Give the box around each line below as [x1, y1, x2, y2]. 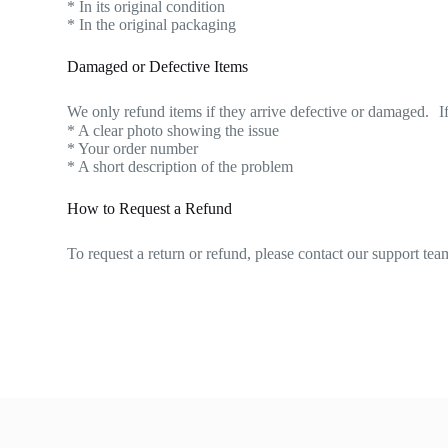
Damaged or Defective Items [67, 58, 249, 75]
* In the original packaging [67, 16, 237, 33]
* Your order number [67, 140, 199, 157]
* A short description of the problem [67, 158, 294, 175]
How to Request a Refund [67, 200, 233, 217]
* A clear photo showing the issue [67, 122, 280, 139]
